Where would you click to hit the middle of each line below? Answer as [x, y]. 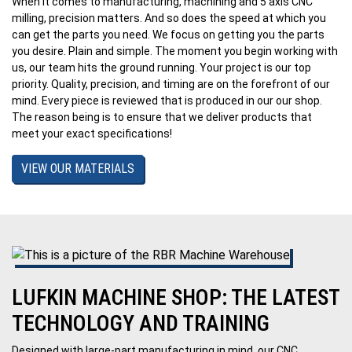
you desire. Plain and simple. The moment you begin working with [175, 51]
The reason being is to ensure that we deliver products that [162, 117]
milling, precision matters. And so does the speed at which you [169, 18]
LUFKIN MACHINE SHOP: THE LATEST [176, 297]
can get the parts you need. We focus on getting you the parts [168, 35]
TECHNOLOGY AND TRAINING [141, 323]
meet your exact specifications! [92, 134]
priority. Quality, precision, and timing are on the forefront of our [171, 84]
